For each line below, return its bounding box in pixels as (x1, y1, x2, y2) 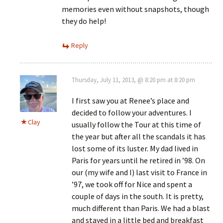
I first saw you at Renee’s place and (72, 95, 189, 106)
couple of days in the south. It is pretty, (72, 191, 204, 201)
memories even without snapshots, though (62, 3, 209, 14)
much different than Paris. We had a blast (72, 203, 210, 213)
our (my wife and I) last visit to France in (72, 167, 207, 177)
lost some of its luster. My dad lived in (72, 143, 198, 153)
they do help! (62, 15, 106, 26)
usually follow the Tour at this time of (72, 119, 201, 129)
